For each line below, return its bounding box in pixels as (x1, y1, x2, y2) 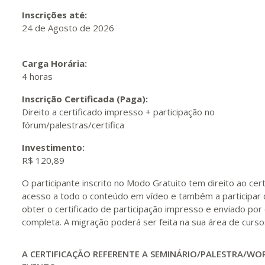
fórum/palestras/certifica (22, 119, 124, 131)
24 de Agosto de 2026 (22, 22, 114, 34)
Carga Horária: (22, 57, 89, 69)
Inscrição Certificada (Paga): (22, 93, 150, 105)
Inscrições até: (22, 9, 89, 21)
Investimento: (22, 141, 87, 153)
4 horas (22, 70, 53, 82)
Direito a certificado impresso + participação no (22, 106, 215, 118)
